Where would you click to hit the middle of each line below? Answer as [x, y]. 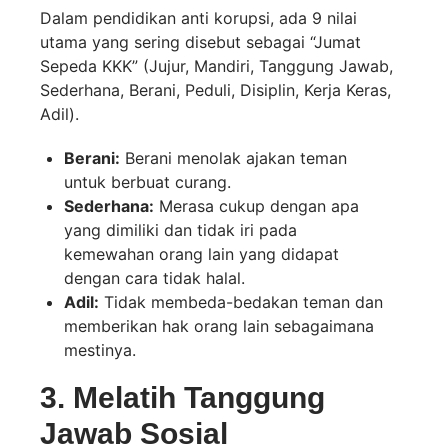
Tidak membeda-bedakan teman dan [241, 302]
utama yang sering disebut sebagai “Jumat [200, 42]
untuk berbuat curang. [147, 182]
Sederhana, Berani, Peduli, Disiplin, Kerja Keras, [215, 90]
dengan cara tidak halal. [154, 278]
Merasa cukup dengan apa [256, 206]
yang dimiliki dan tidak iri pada [180, 230]
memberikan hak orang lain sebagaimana [219, 326]
